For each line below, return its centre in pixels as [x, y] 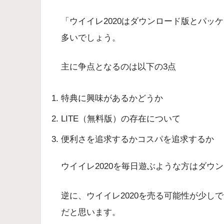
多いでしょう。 [91, 37]
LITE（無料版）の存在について [121, 118]
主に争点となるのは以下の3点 [118, 67]
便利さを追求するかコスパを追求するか [137, 139]
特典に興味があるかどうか [112, 98]
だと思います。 [91, 212]
